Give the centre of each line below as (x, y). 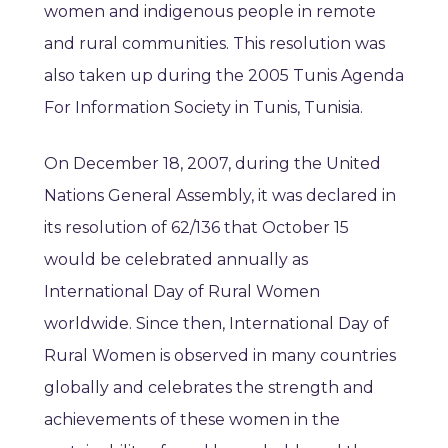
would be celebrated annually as (176, 260)
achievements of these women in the (192, 420)
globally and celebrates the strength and (209, 388)
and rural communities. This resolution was (214, 44)
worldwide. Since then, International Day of (216, 324)
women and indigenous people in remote (210, 12)
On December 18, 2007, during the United (212, 164)
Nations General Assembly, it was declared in (220, 196)
